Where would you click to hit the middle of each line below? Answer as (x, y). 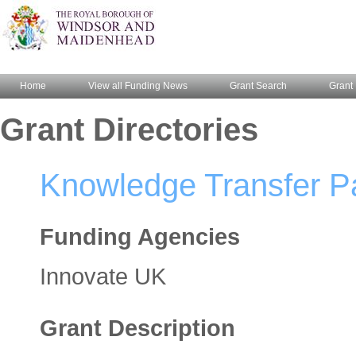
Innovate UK (103, 276)
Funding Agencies (140, 236)
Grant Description (137, 328)
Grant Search (258, 86)
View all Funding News (138, 86)
